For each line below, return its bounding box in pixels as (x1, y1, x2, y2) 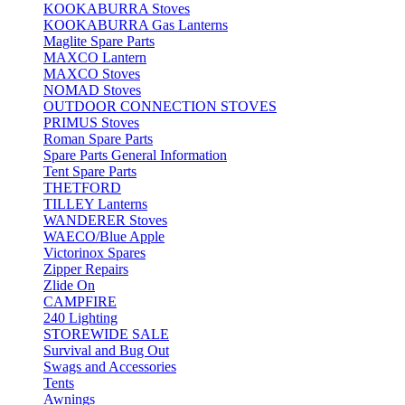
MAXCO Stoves (43, 65, 140, 81)
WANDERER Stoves (43, 212, 167, 228)
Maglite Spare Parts (43, 33, 155, 49)
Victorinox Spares (43, 244, 146, 260)
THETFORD (43, 179, 121, 195)
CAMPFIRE (43, 293, 117, 309)
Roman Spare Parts (43, 130, 153, 146)
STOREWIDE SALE (43, 325, 169, 342)
